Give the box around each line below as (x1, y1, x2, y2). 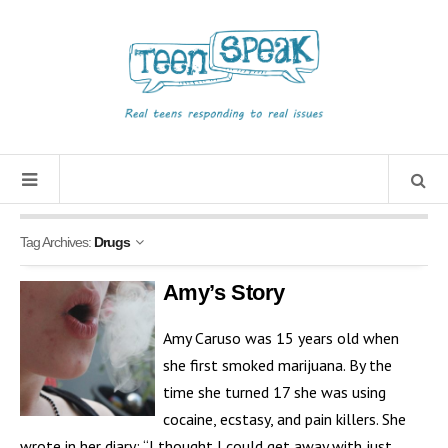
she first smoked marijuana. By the (162, 355, 392, 376)
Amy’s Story (162, 280, 285, 306)
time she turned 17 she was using (162, 382, 386, 403)
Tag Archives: (20, 234, 94, 251)
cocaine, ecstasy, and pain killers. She (162, 409, 406, 430)
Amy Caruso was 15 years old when (162, 328, 399, 349)
